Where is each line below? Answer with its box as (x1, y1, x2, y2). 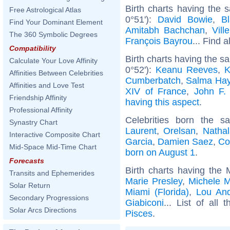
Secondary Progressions (9, 194, 89, 202)
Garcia (125, 136, 152, 147)
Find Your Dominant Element (9, 18, 103, 26)
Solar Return (9, 181, 50, 189)
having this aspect (125, 97, 199, 107)
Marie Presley (125, 176, 182, 186)
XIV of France (125, 86, 187, 97)
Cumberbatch (125, 75, 181, 86)
